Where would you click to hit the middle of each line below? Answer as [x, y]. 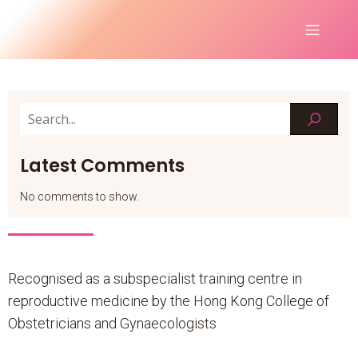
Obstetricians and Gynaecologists [112, 323]
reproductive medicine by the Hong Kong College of [169, 301]
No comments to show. [80, 197]
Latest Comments [102, 165]
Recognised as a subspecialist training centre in [155, 278]
